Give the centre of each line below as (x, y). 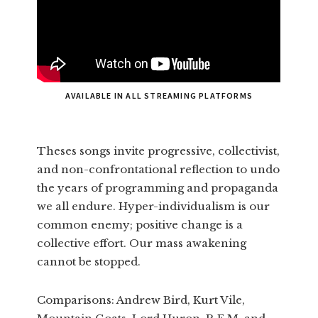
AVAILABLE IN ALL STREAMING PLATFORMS (159, 96)
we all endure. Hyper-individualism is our (154, 207)
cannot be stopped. (89, 262)
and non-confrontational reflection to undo (159, 170)
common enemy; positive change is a (140, 225)
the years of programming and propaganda (158, 188)
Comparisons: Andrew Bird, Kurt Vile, (141, 300)
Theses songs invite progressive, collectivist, (159, 151)
